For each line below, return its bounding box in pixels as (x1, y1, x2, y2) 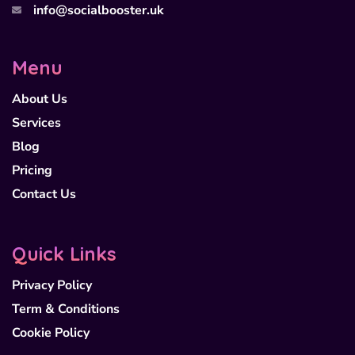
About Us (12, 90, 67, 109)
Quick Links (12, 242, 116, 266)
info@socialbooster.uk (33, 2, 164, 20)
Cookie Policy (12, 324, 90, 342)
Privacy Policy (12, 277, 92, 295)
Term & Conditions (12, 300, 120, 319)
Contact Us (12, 185, 76, 204)
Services (12, 114, 61, 132)
